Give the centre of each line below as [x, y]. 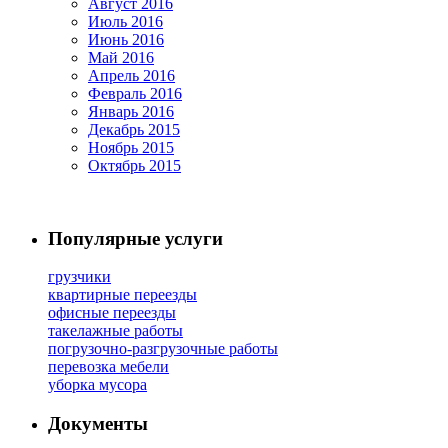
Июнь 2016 [126, 39]
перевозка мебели [108, 367]
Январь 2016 [131, 111]
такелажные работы [115, 331]
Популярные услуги [135, 238]
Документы [98, 424]
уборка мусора [97, 385]
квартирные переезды [122, 295]
